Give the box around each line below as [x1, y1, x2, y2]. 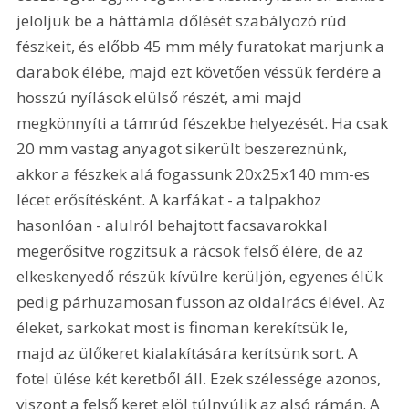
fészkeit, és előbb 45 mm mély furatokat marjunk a [16, 35, 389, 57]
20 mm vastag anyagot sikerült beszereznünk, [16, 137, 351, 159]
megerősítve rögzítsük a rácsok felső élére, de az [16, 239, 368, 261]
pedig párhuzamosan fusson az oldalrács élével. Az [16, 290, 390, 312]
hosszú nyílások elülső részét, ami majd [16, 86, 307, 108]
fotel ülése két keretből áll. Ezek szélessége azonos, [16, 367, 385, 389]
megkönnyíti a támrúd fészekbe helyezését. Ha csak [16, 111, 393, 133]
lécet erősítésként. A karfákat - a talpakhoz [16, 188, 326, 210]
